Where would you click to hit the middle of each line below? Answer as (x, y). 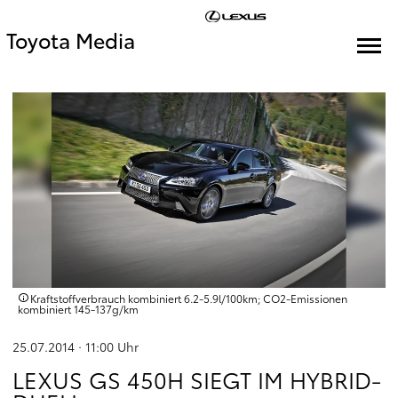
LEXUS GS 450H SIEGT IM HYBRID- (197, 379)
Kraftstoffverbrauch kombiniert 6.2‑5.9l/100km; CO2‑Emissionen (189, 298)
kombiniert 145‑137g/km (78, 309)
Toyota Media (71, 40)
